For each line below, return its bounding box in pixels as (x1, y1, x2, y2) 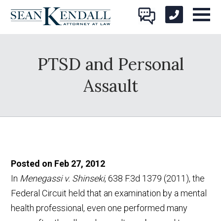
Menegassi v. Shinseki (20, 173, 105, 184)
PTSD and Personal (37, 53, 184, 75)
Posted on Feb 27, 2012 (11, 158, 106, 169)
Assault (83, 75, 138, 97)
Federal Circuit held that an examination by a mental (11, 188, 207, 199)
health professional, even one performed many (11, 203, 188, 214)
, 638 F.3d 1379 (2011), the (105, 173, 205, 184)
